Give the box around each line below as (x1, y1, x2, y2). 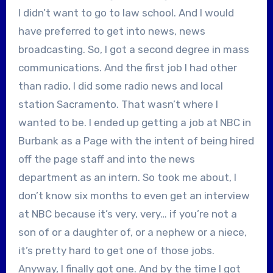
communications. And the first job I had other (18, 61, 237, 74)
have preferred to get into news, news (18, 24, 205, 37)
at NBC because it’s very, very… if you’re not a (18, 207, 237, 220)
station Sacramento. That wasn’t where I (18, 97, 218, 110)
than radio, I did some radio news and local (18, 79, 223, 92)
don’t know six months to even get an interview (18, 189, 250, 202)
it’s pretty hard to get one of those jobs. (18, 244, 214, 257)
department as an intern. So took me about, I (18, 171, 236, 183)
